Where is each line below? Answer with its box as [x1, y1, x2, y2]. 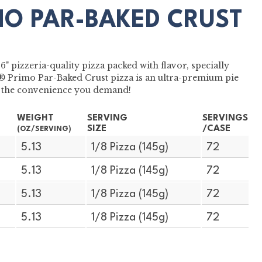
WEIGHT [16, 113, 54, 123]
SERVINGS [202, 113, 248, 123]
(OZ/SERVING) [16, 125, 71, 133]
